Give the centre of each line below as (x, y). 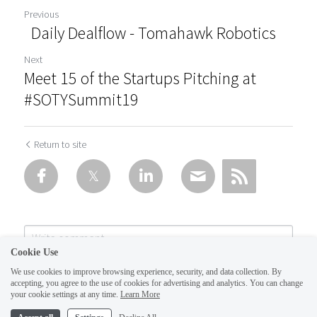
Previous (41, 14)
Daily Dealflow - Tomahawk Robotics (150, 33)
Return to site (60, 144)
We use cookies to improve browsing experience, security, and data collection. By (146, 272)
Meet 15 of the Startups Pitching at (140, 78)
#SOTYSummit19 (81, 99)
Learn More (140, 294)
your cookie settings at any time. (64, 294)
